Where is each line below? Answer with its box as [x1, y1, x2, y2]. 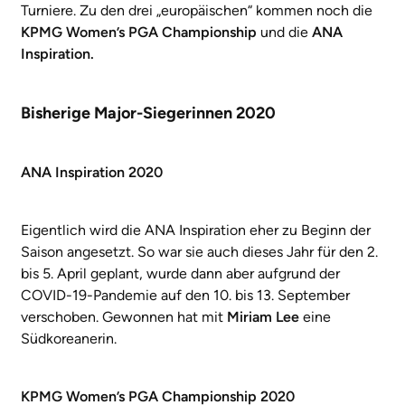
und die [257, 23, 312, 41]
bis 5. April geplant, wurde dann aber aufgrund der [21, 264, 340, 282]
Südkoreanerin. [21, 329, 117, 347]
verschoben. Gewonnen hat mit [21, 307, 227, 325]
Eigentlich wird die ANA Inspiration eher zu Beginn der [21, 221, 371, 239]
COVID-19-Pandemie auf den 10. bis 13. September [21, 286, 350, 304]
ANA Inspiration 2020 [21, 163, 163, 181]
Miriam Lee [227, 307, 299, 325]
